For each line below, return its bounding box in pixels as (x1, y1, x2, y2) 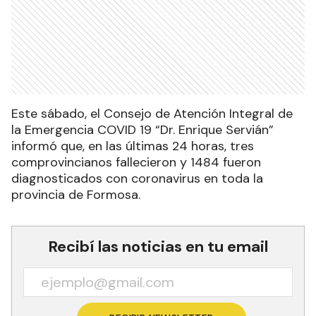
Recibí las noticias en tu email (48, 236, 268, 257)
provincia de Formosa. (11, 186, 140, 204)
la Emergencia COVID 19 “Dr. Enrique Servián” (11, 121, 274, 139)
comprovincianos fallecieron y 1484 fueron (11, 154, 261, 171)
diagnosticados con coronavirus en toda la (11, 170, 263, 188)
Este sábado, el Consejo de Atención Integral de (11, 105, 293, 123)
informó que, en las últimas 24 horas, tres (11, 138, 254, 155)
